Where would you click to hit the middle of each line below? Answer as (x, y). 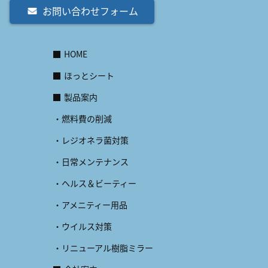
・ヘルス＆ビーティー (95, 183)
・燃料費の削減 (83, 118)
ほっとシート (89, 75)
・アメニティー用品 (90, 204)
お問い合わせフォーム (90, 11)
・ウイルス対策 (83, 226)
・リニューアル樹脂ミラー (103, 247)
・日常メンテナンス (91, 161)
